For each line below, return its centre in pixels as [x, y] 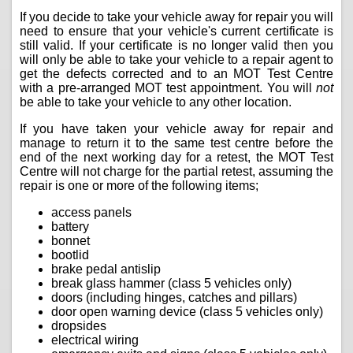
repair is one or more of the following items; [139, 185]
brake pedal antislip [106, 269]
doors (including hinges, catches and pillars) [174, 297]
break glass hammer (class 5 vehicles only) [171, 283]
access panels [91, 212]
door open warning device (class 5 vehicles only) [187, 311]
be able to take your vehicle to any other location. [156, 102]
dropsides [79, 325]
